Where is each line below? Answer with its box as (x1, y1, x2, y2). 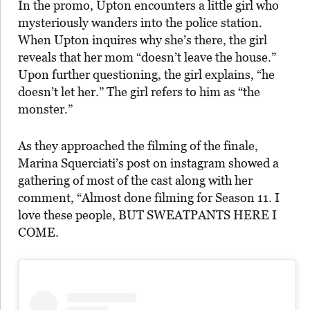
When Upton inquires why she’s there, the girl (18, 32, 267, 47)
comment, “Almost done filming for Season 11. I (18, 190, 280, 205)
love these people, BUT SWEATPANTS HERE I (18, 207, 277, 222)
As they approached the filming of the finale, (18, 138, 258, 153)
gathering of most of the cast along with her (18, 172, 253, 188)
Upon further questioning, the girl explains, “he (18, 66, 275, 82)
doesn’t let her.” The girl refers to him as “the (18, 84, 260, 99)
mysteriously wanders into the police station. (18, 15, 262, 30)
